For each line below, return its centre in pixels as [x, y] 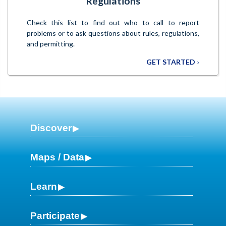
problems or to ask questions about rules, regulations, [113, 33]
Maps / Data [57, 157]
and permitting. [51, 44]
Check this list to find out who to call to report [113, 23]
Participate [55, 216]
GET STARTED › [173, 62]
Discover [51, 128]
